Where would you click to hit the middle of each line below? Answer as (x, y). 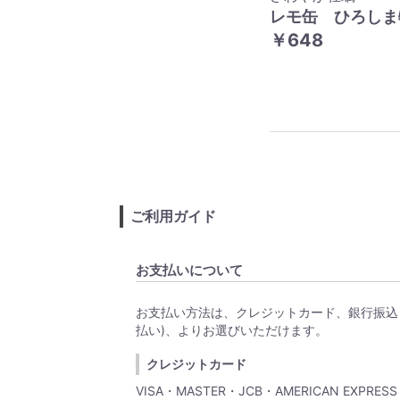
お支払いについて (190, 270)
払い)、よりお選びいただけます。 (232, 329)
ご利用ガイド (174, 216)
